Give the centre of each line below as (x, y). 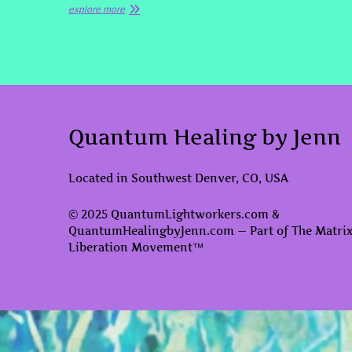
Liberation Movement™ (136, 247)
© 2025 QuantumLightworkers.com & (174, 214)
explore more (97, 10)
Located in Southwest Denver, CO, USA (178, 178)
